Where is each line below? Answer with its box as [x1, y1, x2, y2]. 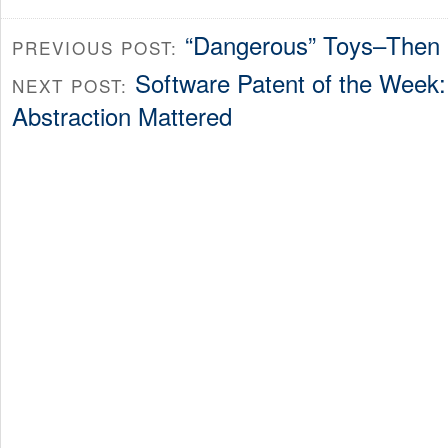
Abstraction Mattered [12, 98, 232, 134]
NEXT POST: [12, 73, 135, 99]
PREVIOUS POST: [12, 34, 185, 60]
